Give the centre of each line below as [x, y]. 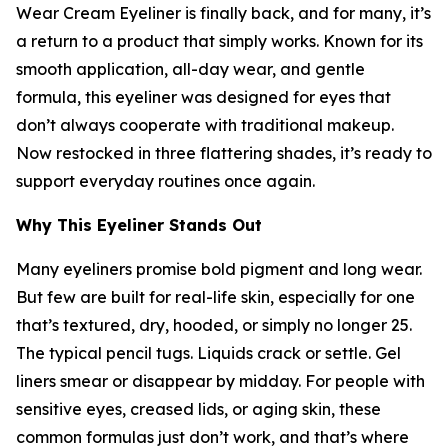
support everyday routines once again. [165, 181]
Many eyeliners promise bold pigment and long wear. [219, 269]
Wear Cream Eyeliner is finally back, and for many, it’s [223, 13]
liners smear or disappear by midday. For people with [220, 381]
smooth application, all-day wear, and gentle [190, 69]
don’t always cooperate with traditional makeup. [205, 125]
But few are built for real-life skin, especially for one [215, 297]
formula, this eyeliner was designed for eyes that [203, 97]
